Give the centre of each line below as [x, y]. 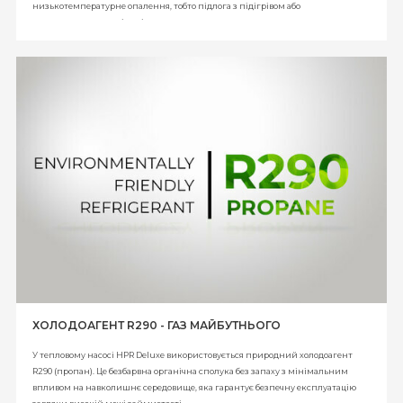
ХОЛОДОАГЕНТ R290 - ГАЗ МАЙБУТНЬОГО [157, 326]
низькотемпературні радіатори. [102, 22]
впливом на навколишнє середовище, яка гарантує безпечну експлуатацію [194, 388]
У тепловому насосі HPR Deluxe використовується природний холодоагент [193, 355]
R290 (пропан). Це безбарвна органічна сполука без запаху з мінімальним [190, 372]
